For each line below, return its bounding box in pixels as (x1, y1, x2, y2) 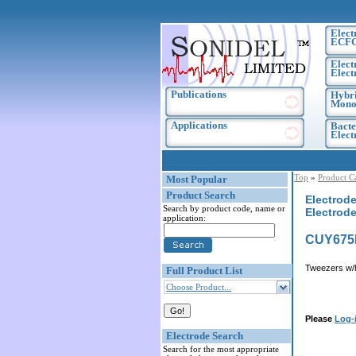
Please (305, 314, 335, 323)
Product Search (166, 189, 235, 201)
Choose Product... (166, 282, 231, 292)
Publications (171, 88, 226, 100)
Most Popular (166, 173, 227, 185)
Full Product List (166, 265, 242, 277)
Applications (171, 119, 227, 131)
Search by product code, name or (163, 203, 285, 213)
